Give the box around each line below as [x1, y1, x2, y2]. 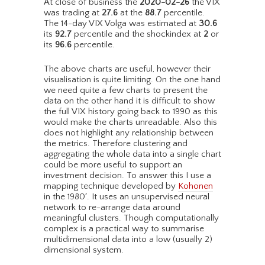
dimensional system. [44, 245, 124, 256]
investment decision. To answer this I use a [44, 170, 211, 181]
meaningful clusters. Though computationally [44, 213, 219, 224]
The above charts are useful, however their [44, 64, 211, 75]
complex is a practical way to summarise [44, 224, 204, 234]
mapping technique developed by [44, 181, 178, 192]
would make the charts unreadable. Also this [44, 117, 217, 128]
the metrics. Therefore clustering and [44, 138, 188, 149]
